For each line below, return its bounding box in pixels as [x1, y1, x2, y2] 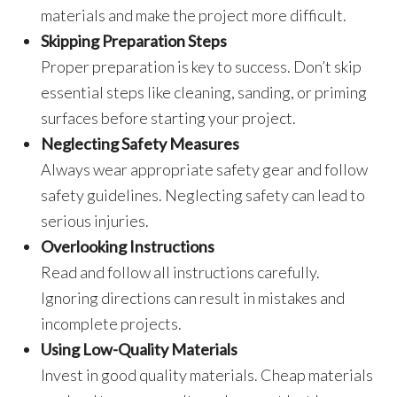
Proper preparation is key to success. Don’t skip [41, 57, 362, 76]
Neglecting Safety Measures [41, 134, 240, 153]
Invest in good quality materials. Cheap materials [41, 365, 374, 385]
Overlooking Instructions [41, 237, 215, 256]
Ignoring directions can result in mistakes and [41, 288, 346, 307]
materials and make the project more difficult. [41, 5, 347, 25]
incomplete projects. [41, 314, 183, 333]
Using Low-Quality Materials [41, 339, 238, 359]
